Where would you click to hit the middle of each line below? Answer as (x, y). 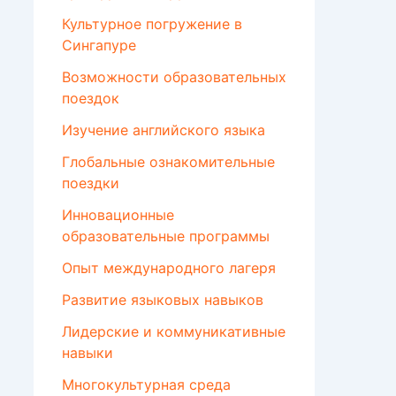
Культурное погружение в (152, 24)
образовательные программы (166, 236)
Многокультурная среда (146, 385)
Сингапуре (99, 46)
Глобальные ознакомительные (168, 162)
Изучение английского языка (164, 130)
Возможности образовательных (174, 77)
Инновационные (118, 215)
